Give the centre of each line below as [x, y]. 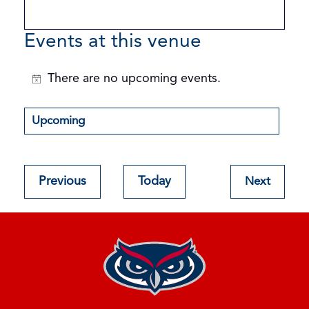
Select [40, 143]
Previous [62, 182]
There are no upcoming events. [134, 79]
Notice [50, 87]
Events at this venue [113, 42]
